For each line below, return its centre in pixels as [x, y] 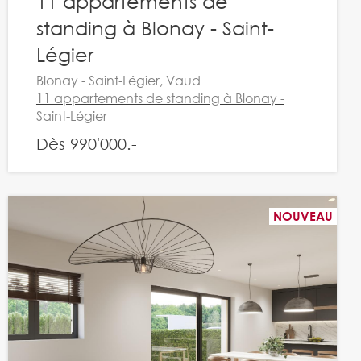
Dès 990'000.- [86, 144]
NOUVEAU [303, 216]
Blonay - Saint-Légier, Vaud [118, 80]
